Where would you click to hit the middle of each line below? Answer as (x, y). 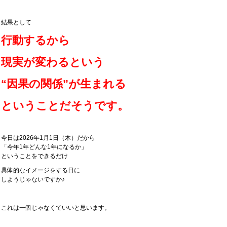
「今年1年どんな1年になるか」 (44, 147)
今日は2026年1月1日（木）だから (48, 138)
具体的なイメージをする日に (41, 170)
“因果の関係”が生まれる (64, 84)
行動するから (35, 40)
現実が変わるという (53, 62)
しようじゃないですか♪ (33, 179)
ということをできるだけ (34, 156)
